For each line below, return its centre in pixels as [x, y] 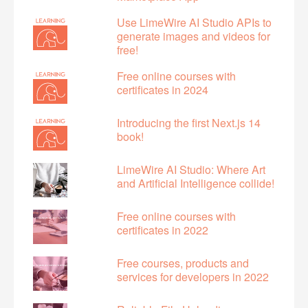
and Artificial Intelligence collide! [196, 184]
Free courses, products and [183, 263]
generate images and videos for [194, 36]
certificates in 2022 [163, 230]
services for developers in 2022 [193, 277]
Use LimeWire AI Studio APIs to [194, 23]
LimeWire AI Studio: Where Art [191, 170]
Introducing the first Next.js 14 [189, 123]
